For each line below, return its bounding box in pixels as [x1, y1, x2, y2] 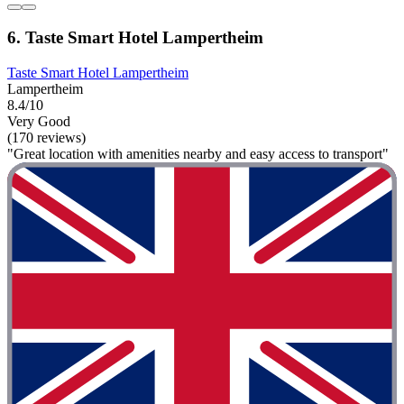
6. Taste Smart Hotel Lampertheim [7, 27, 263, 47]
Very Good [7, 113, 70, 129]
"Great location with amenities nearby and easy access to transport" [7, 145, 389, 161]
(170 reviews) [7, 129, 86, 145]
